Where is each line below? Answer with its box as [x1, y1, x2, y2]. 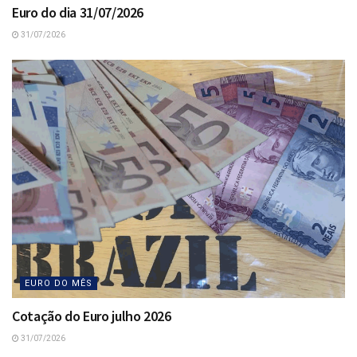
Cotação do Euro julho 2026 [12, 306, 171, 325]
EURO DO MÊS [25, 277, 92, 288]
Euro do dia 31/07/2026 [12, 3, 144, 22]
